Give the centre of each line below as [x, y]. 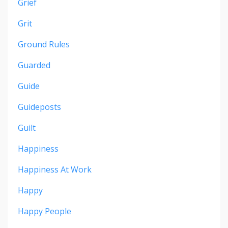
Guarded [34, 65]
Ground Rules [44, 45]
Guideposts [39, 107]
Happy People [45, 211]
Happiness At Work [55, 170]
